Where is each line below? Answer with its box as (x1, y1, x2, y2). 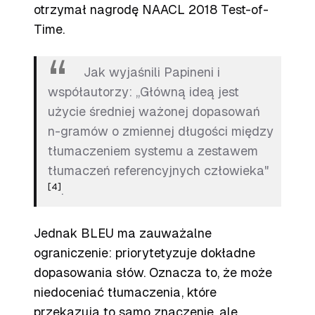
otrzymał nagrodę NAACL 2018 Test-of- (34, 2, 269, 17)
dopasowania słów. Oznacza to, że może (34, 265, 272, 280)
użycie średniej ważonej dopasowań (48, 104, 260, 119)
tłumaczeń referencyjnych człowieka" (48, 163, 269, 178)
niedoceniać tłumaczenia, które (34, 285, 217, 300)
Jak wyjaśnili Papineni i (84, 65, 220, 79)
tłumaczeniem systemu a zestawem (48, 143, 258, 158)
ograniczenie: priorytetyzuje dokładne (34, 245, 255, 260)
